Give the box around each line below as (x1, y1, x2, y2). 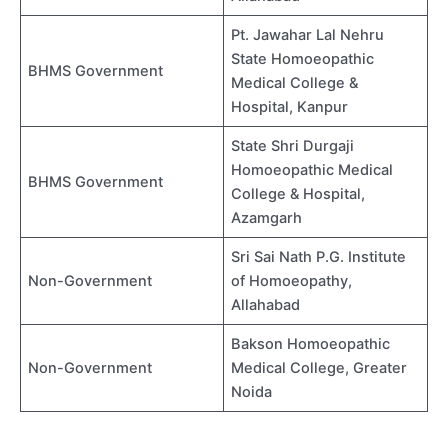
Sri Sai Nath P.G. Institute (231, 248, 407, 266)
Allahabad (231, 296, 301, 314)
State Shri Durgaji (231, 137, 355, 155)
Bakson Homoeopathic (231, 335, 391, 353)
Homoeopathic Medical (231, 161, 394, 179)
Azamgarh (231, 209, 303, 227)
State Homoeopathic (231, 50, 375, 68)
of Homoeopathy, (231, 272, 353, 290)
